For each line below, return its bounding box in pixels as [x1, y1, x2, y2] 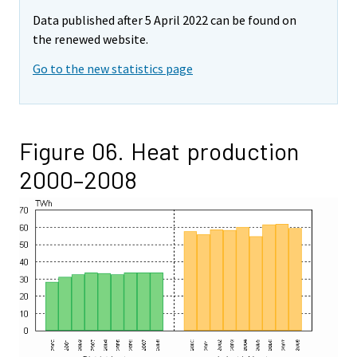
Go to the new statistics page [33, 60, 193, 76]
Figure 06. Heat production [19, 135, 299, 165]
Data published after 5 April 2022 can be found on [33, 12, 296, 29]
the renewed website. [33, 31, 148, 48]
